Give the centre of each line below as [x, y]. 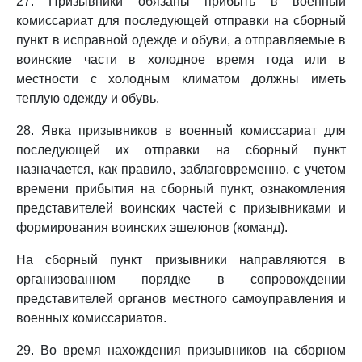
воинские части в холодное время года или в [181, 59]
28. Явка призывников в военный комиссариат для [181, 130]
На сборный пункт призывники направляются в [181, 260]
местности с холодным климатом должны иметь [181, 79]
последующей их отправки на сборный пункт [181, 150]
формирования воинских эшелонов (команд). [152, 227]
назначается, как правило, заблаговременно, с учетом [181, 169]
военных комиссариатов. [91, 318]
